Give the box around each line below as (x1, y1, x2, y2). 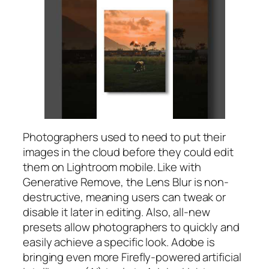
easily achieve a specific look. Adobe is (23, 234, 215, 250)
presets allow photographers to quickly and (23, 219, 240, 235)
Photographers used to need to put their (23, 129, 226, 145)
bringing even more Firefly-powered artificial (23, 249, 241, 265)
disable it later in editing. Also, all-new (23, 204, 210, 220)
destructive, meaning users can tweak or (23, 189, 226, 205)
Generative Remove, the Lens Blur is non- (23, 174, 229, 190)
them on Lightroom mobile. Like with (23, 159, 201, 175)
